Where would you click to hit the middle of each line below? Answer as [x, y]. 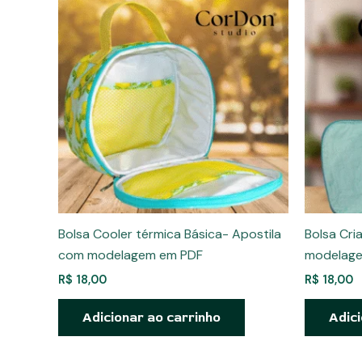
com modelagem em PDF [130, 255]
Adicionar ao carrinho [152, 318]
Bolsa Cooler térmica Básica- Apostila [170, 234]
